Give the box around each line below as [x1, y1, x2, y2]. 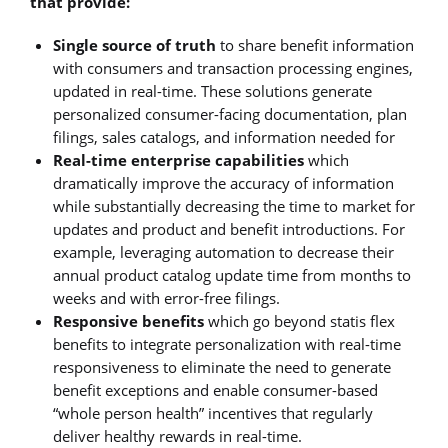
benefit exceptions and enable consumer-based [53, 380, 379, 401]
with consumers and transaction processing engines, [53, 58, 414, 79]
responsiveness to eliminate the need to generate [53, 357, 392, 378]
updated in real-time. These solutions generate [53, 81, 373, 102]
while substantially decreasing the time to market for [53, 196, 416, 217]
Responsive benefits [53, 311, 205, 332]
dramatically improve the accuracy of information [53, 173, 395, 194]
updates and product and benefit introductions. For [53, 219, 406, 240]
